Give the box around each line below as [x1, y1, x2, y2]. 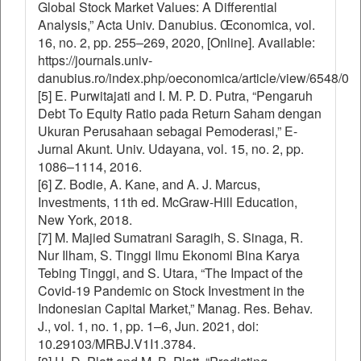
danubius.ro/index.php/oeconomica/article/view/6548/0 [38, 68, 349, 87]
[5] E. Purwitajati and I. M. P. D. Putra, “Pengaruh [38, 86, 313, 105]
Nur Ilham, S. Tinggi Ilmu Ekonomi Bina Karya [38, 246, 300, 264]
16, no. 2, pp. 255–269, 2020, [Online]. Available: [38, 33, 315, 52]
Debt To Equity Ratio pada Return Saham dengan [38, 104, 322, 122]
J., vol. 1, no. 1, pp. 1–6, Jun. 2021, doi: [38, 317, 259, 335]
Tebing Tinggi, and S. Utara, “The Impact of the [38, 263, 303, 282]
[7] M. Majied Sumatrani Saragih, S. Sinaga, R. [38, 228, 303, 247]
